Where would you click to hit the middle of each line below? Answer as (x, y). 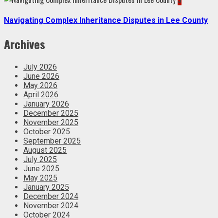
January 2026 (46, 104)
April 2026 (41, 95)
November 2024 (51, 206)
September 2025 (52, 141)
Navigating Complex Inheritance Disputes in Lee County (106, 20)
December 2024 (51, 197)
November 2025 (51, 123)
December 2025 (51, 113)
